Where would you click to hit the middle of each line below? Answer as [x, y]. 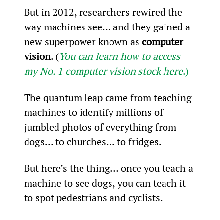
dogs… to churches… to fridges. [93, 141]
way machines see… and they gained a [108, 27]
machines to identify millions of [95, 112]
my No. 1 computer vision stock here [103, 71]
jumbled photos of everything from [101, 127]
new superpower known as [83, 41]
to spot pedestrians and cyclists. [93, 197]
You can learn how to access [121, 56]
